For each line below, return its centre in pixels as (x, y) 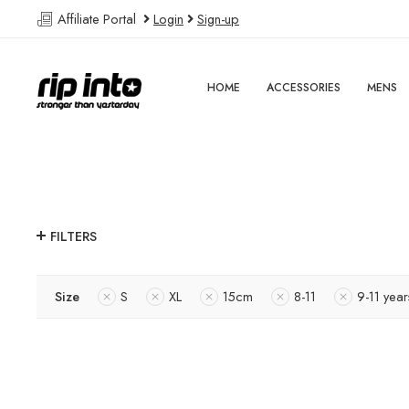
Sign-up (218, 19)
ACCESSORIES (304, 88)
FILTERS (73, 236)
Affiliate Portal (99, 19)
